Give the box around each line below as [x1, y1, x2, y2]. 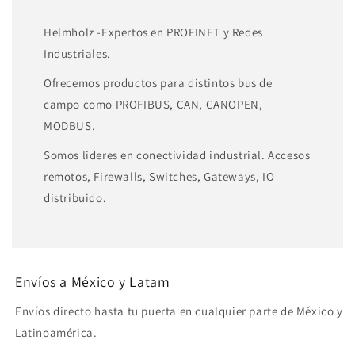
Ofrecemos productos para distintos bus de [44, 74, 273, 90]
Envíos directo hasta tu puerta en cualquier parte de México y [15, 303, 343, 319]
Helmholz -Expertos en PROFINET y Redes [44, 24, 263, 40]
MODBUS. [44, 117, 96, 133]
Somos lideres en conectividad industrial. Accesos [44, 147, 311, 162]
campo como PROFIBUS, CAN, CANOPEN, [44, 96, 263, 112]
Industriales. [44, 45, 111, 61]
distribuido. [44, 189, 107, 205]
